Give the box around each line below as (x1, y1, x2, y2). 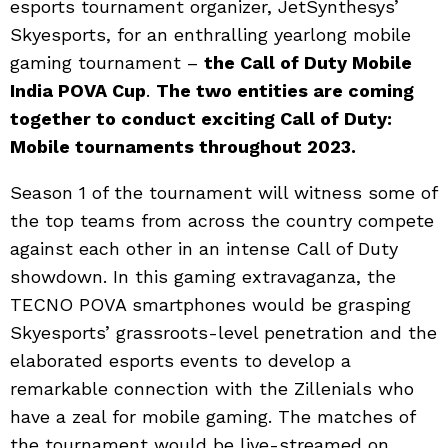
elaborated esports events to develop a (10, 350, 351, 371)
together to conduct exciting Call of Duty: (10, 108, 392, 129)
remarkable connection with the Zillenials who (10, 378, 414, 399)
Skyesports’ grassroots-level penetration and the (10, 322, 437, 343)
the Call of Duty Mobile (204, 52, 412, 73)
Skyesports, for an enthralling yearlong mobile (10, 24, 411, 45)
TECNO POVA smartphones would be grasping (10, 294, 411, 315)
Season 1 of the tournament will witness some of (10, 182, 437, 203)
